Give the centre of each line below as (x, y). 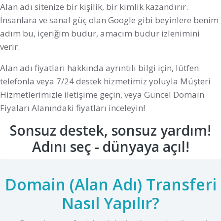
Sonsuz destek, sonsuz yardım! (110, 130)
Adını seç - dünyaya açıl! (110, 147)
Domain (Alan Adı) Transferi (110, 184)
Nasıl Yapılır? (110, 203)
